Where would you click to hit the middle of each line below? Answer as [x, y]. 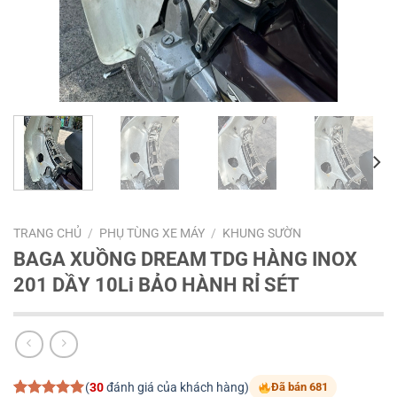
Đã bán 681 [299, 387]
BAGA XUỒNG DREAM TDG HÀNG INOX [185, 258]
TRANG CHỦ [47, 233]
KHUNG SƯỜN [262, 233]
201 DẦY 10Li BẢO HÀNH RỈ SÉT [156, 284]
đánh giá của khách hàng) [176, 387]
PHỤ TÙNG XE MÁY [152, 233]
